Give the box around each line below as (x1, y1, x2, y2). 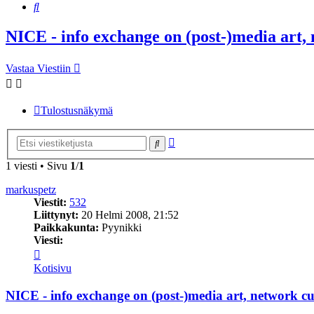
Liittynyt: (34, 208, 78, 221)
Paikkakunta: (34, 221, 99, 233)
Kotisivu (34, 261, 71, 274)
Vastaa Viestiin (6, 62, 71, 75)
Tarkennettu (175, 133, 227, 146)
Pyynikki (99, 221, 142, 233)
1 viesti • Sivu (6, 159, 70, 172)
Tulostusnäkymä (41, 104, 113, 117)
